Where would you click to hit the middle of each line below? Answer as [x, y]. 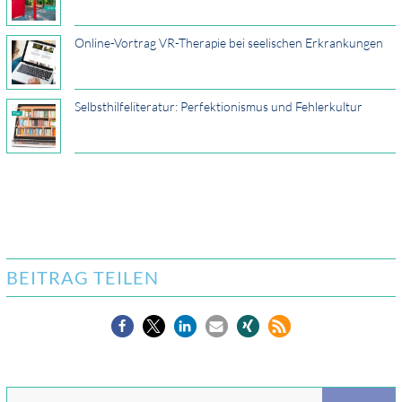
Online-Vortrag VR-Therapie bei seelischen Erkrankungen [228, 43]
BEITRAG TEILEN [82, 278]
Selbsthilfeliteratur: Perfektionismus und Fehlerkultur [218, 107]
